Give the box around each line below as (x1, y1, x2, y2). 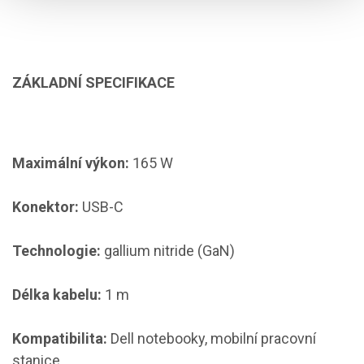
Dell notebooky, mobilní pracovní (107, 329, 316, 347)
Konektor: (12, 197, 79, 215)
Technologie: (12, 241, 101, 259)
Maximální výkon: (12, 154, 129, 171)
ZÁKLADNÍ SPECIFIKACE (12, 73, 175, 91)
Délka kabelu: (12, 285, 102, 303)
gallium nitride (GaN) (101, 241, 235, 259)
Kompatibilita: (12, 329, 107, 347)
